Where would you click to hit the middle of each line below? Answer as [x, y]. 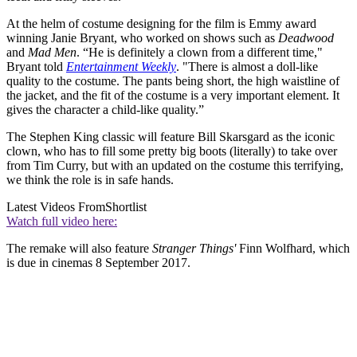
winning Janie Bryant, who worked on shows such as [142, 37]
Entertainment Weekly [121, 66]
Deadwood [306, 37]
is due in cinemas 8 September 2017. [98, 262]
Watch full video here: [62, 221]
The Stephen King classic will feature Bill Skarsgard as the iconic [171, 136]
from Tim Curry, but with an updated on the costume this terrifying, [175, 165]
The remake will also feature [79, 248]
